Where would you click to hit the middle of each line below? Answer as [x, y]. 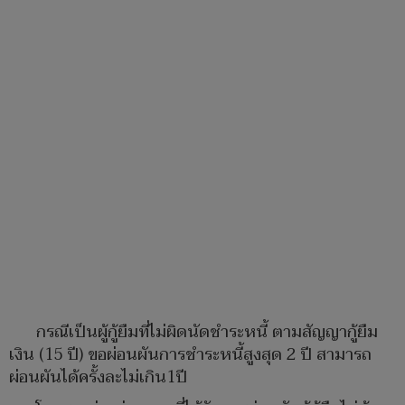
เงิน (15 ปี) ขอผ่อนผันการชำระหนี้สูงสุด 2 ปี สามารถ [190, 355]
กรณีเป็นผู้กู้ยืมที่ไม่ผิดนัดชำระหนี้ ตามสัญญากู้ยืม [207, 333]
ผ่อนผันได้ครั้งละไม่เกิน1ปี [98, 378]
